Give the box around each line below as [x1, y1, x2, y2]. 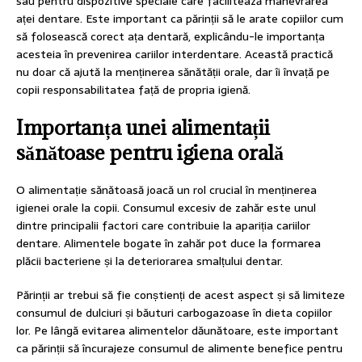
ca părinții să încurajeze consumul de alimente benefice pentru [16, 339, 343, 358]
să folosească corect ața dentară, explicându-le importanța [16, 27, 325, 46]
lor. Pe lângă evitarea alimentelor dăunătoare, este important [16, 322, 339, 340]
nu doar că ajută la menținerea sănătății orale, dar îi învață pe [16, 63, 330, 82]
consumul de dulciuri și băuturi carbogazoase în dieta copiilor [16, 304, 332, 322]
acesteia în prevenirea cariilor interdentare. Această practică [16, 45, 333, 64]
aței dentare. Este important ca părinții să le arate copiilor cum [16, 10, 343, 28]
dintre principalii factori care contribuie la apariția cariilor [16, 217, 310, 235]
